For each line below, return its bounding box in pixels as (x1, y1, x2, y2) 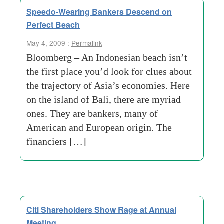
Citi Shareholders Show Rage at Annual (26, 204, 176, 215)
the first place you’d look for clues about (26, 66, 192, 77)
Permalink (71, 38, 102, 48)
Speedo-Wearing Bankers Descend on (26, 6, 172, 17)
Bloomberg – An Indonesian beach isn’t (26, 52, 187, 63)
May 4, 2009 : (26, 38, 71, 48)
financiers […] (26, 136, 86, 147)
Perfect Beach (26, 19, 80, 30)
